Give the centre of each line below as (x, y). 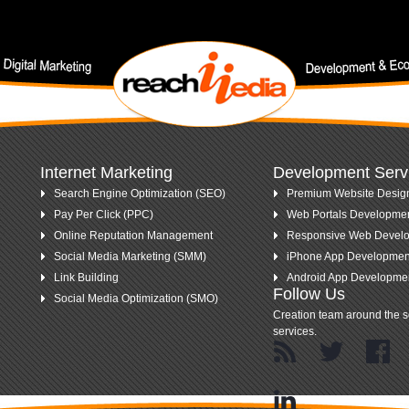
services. (295, 331)
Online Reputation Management (133, 236)
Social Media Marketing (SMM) (130, 257)
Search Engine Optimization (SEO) (140, 194)
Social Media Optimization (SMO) (136, 299)
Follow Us (309, 294)
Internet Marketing (106, 173)
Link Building (86, 278)
